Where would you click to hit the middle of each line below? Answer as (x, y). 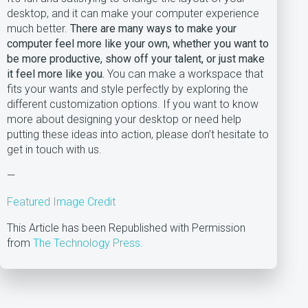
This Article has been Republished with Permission (126, 228)
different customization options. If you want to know (133, 104)
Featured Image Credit (61, 202)
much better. (38, 29)
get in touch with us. (54, 150)
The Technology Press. (88, 243)
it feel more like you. (56, 74)
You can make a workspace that (184, 74)
